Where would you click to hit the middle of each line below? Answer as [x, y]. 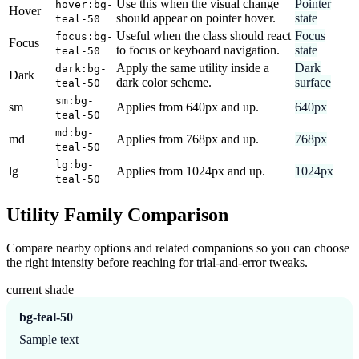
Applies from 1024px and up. [191, 171]
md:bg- [75, 132]
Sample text [49, 340]
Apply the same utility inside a [193, 67]
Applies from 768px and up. [188, 139]
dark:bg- [81, 68]
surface [313, 82]
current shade [40, 290]
